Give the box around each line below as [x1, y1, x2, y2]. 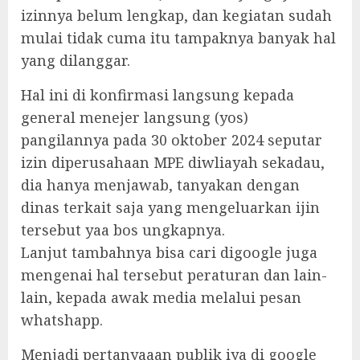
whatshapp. [21, 309, 103, 329]
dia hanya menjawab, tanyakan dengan [21, 174, 300, 194]
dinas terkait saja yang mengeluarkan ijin [21, 197, 320, 217]
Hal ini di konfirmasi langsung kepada [21, 84, 294, 104]
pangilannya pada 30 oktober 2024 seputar [21, 129, 322, 149]
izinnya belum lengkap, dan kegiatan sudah [21, 5, 332, 25]
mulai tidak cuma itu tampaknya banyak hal [21, 27, 336, 47]
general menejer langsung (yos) [21, 107, 248, 127]
